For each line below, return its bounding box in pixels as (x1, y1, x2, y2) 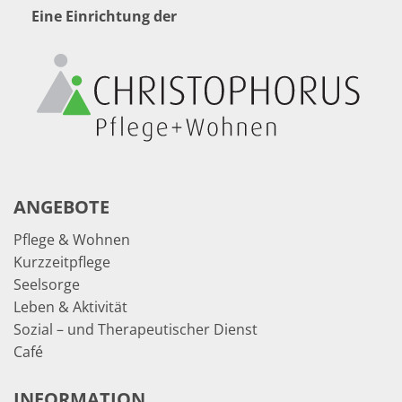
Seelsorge (13, 275, 80, 295)
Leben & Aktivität (13, 297, 127, 318)
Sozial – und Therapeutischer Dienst (13, 319, 258, 340)
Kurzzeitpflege (13, 252, 110, 273)
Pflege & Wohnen (13, 230, 130, 250)
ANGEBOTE (13, 195, 109, 220)
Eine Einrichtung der (31, 5, 177, 26)
